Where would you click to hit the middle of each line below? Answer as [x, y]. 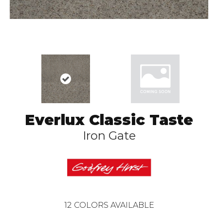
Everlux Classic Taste [109, 120]
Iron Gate [109, 136]
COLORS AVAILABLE [114, 205]
